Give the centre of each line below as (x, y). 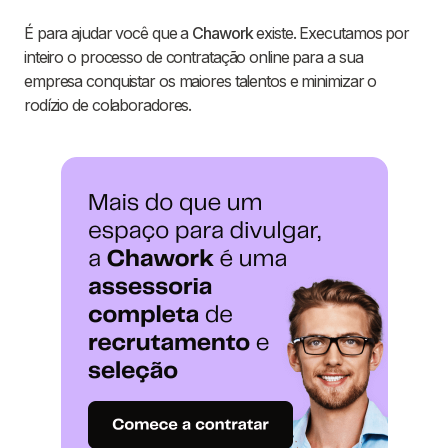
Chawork (222, 33)
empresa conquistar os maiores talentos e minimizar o (200, 81)
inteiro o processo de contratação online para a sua (193, 57)
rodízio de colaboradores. (108, 105)
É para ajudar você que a (108, 33)
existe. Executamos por (330, 33)
